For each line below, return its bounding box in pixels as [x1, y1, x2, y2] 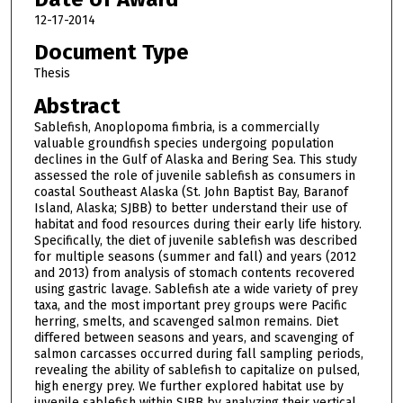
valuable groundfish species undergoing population [33, 135, 334, 151]
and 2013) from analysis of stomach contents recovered [33, 264, 354, 281]
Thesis [33, 66, 70, 82]
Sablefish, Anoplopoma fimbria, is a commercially [33, 119, 319, 135]
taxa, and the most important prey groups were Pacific [33, 297, 347, 313]
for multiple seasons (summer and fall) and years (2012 [33, 248, 356, 264]
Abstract [33, 93, 121, 119]
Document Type [33, 40, 189, 66]
